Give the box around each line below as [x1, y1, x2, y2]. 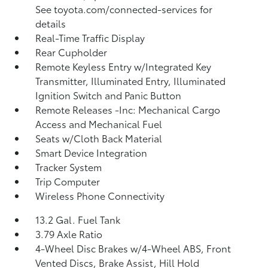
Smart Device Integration [35, 145, 148, 159]
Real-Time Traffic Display [35, 31, 145, 44]
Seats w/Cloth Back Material [35, 131, 163, 145]
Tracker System [35, 160, 102, 173]
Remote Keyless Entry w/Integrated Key [35, 59, 212, 73]
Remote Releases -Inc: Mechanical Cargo [35, 102, 221, 116]
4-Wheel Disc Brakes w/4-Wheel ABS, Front [35, 241, 232, 255]
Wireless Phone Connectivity [35, 188, 165, 202]
